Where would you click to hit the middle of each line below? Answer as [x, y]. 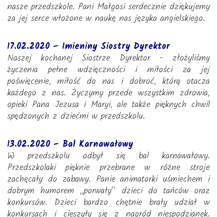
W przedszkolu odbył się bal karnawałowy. [108, 156]
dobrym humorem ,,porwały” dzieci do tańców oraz [108, 191]
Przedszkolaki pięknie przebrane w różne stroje [108, 168]
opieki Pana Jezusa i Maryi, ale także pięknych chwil [108, 105]
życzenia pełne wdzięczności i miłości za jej [108, 70]
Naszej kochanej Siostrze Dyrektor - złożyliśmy [108, 58]
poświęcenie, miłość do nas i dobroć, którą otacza [108, 82]
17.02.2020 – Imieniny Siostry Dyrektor [89, 47]
